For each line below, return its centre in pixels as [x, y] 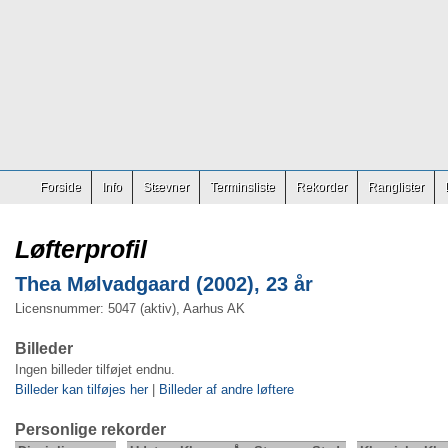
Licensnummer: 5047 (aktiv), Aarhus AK [130, 308]
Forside [60, 187]
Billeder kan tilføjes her [81, 389]
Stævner [166, 187]
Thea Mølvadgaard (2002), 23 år [164, 284]
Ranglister [396, 187]
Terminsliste [242, 187]
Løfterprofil [81, 249]
